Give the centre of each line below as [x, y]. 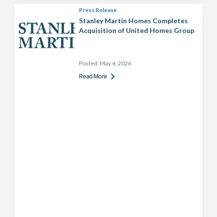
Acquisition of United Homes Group [137, 30]
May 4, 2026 [116, 63]
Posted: [89, 63]
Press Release [98, 10]
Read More [93, 77]
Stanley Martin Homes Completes [133, 21]
